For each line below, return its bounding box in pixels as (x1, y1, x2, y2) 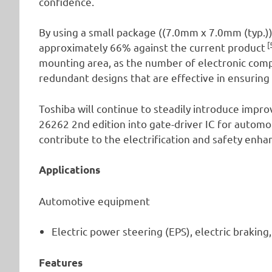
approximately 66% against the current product (39, 41, 265, 54)
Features (39, 256, 83, 269)
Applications (39, 163, 100, 177)
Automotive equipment (39, 194, 150, 207)
